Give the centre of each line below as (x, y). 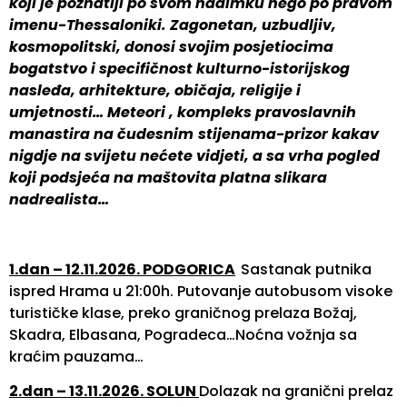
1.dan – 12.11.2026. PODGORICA (122, 269)
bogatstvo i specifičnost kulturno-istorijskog (179, 69)
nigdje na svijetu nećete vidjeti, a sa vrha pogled (194, 156)
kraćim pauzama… (76, 356)
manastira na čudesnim (101, 134)
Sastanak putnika (306, 269)
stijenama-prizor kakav (288, 134)
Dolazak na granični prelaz (296, 392)
